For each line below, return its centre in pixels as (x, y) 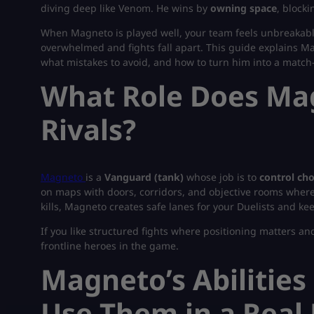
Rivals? (88, 129)
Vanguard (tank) (144, 177)
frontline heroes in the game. (110, 246)
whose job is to (221, 177)
